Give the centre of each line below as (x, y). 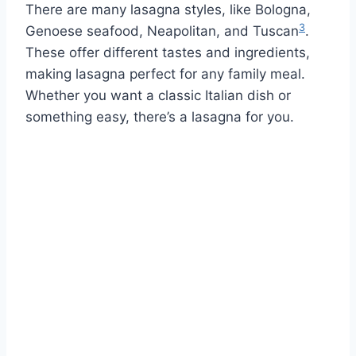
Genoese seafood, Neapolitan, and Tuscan (162, 31)
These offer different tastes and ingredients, (168, 52)
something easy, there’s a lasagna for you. (160, 116)
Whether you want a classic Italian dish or (158, 95)
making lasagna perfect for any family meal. (165, 74)
